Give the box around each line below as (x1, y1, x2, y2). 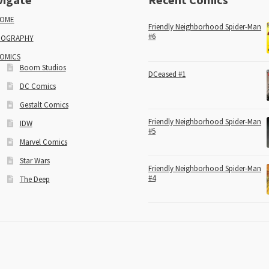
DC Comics (19, 80, 56, 91)
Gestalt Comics (19, 99, 68, 110)
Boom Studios (19, 62, 66, 73)
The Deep (19, 174, 50, 184)
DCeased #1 (148, 68, 186, 79)
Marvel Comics (19, 136, 67, 147)
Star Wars (19, 155, 50, 166)
